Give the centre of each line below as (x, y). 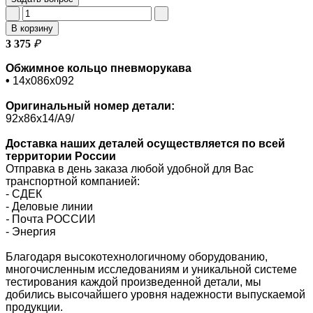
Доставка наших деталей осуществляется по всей (145, 143)
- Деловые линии (49, 206)
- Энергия (31, 231)
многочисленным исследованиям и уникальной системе (151, 269)
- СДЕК (24, 194)
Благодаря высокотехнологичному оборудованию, (137, 256)
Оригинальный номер (67, 105)
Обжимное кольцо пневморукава (100, 68)
